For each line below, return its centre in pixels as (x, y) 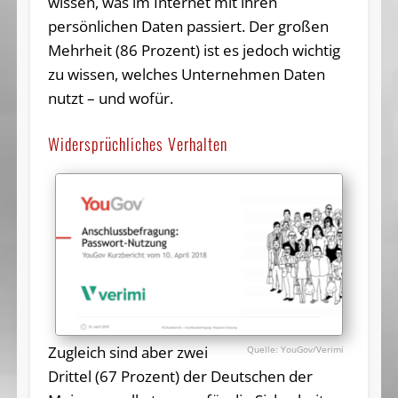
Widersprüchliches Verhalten (137, 143)
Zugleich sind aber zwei (127, 352)
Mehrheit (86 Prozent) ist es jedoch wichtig (194, 50)
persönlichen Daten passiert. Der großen (188, 26)
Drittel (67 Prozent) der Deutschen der (180, 376)
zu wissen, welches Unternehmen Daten (186, 74)
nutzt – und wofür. (110, 98)
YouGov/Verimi (313, 349)
